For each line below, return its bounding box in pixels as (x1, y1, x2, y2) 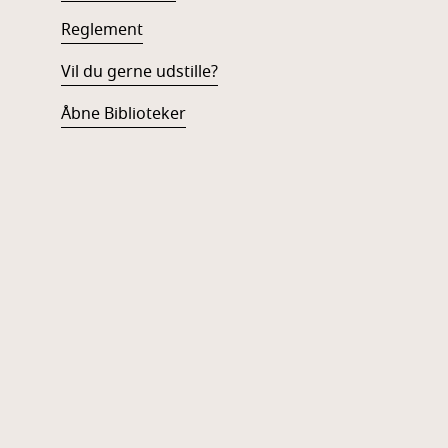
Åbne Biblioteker (60, 102, 186, 126)
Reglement (60, 18, 143, 42)
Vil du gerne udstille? (60, 60, 218, 84)
